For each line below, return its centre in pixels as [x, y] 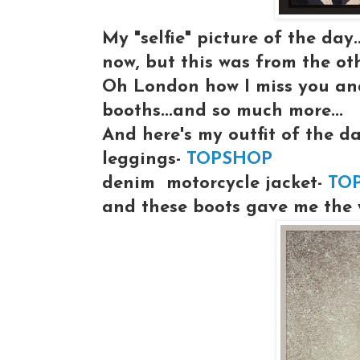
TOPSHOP [229, 159]
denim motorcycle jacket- [215, 183]
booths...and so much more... [223, 111]
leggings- [144, 159]
